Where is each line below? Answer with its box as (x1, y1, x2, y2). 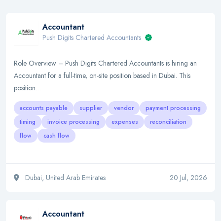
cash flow (43, 131, 70, 140)
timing (20, 117, 36, 126)
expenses (111, 117, 138, 126)
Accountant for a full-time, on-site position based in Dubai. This (14, 71, 190, 80)
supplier (79, 104, 102, 112)
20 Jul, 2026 (170, 173, 207, 183)
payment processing (146, 104, 201, 112)
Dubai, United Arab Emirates (23, 173, 106, 183)
